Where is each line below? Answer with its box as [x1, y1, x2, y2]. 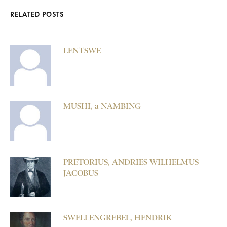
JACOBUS [63, 168, 98, 178]
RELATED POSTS [10, 10, 64, 19]
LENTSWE [63, 46, 101, 56]
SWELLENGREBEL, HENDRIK [63, 213, 172, 223]
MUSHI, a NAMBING [63, 101, 141, 111]
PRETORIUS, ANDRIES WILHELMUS [63, 157, 199, 167]
